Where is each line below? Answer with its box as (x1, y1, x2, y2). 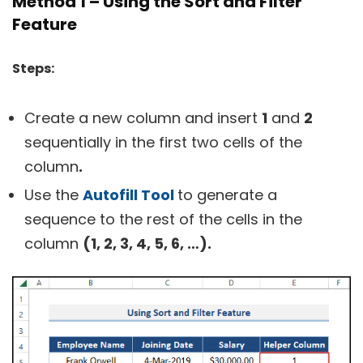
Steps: (12, 59, 54, 79)
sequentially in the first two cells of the (24, 132, 302, 153)
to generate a (177, 185, 277, 206)
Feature (12, 13, 77, 36)
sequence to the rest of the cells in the (24, 209, 302, 230)
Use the (24, 185, 83, 206)
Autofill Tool (83, 185, 174, 206)
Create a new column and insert (24, 108, 262, 129)
